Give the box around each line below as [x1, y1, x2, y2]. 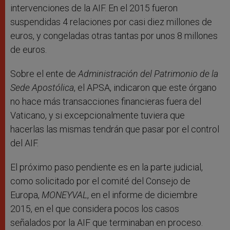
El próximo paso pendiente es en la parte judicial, [10, 162, 203, 173]
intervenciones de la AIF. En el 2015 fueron [10, 3, 178, 14]
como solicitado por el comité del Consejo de [10, 176, 190, 187]
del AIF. [10, 138, 39, 149]
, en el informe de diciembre [87, 189, 198, 201]
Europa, [10, 189, 42, 201]
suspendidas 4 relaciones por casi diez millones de [10, 16, 212, 28]
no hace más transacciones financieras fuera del [10, 96, 201, 107]
